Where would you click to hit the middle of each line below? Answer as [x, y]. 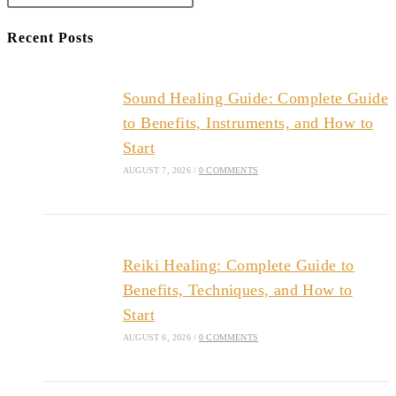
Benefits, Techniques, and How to [237, 289]
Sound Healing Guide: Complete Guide [255, 98]
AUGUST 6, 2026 [156, 337]
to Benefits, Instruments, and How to [248, 122]
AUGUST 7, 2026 [156, 170]
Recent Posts [50, 37]
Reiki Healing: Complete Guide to [238, 265]
